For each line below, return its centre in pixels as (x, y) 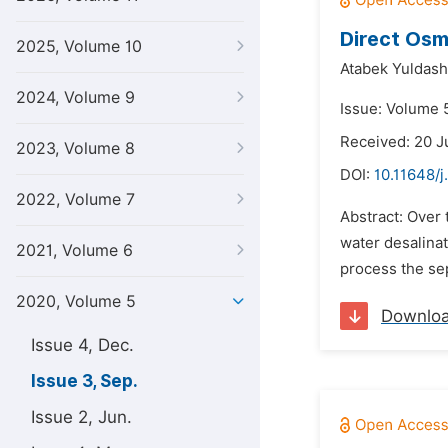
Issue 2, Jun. (81, 417)
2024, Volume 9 (75, 97)
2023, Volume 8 (75, 148)
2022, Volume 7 (75, 199)
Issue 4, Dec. (82, 345)
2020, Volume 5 (76, 301)
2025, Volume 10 (79, 46)
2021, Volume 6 (74, 250)
